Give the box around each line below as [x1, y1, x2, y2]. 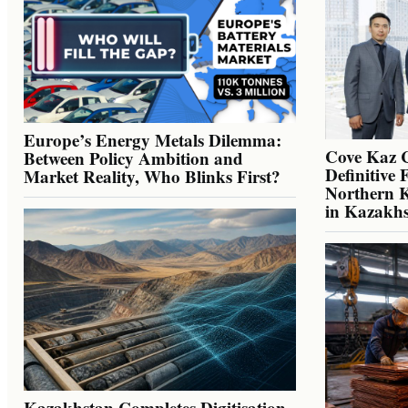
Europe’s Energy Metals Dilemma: [24, 127, 281, 153]
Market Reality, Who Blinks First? [24, 164, 280, 189]
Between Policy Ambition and [24, 146, 243, 171]
